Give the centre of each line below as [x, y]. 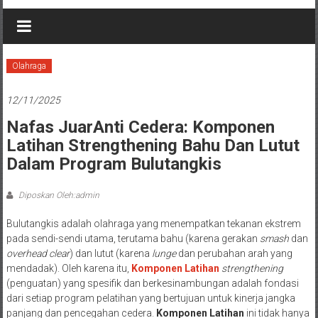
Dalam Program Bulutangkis [114, 164]
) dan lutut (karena [110, 253]
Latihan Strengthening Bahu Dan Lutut [153, 145]
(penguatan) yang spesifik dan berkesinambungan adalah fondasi [152, 283]
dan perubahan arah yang [234, 253]
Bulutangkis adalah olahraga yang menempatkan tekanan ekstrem [153, 223]
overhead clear [38, 253]
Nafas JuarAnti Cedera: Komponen [140, 127]
